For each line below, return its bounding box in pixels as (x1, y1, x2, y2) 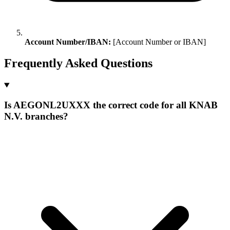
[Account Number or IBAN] (111, 37, 206, 46)
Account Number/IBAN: (25, 37, 111, 46)
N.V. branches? (4, 111, 68, 122)
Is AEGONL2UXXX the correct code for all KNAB (4, 100, 218, 111)
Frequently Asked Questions (4, 56, 152, 70)
